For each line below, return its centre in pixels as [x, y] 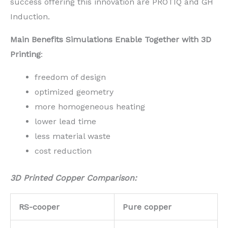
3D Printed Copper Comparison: [74, 178]
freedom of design [70, 77]
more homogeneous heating [90, 106]
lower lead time [65, 121]
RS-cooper [39, 207]
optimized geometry [74, 92]
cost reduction [63, 151]
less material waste [73, 136]
